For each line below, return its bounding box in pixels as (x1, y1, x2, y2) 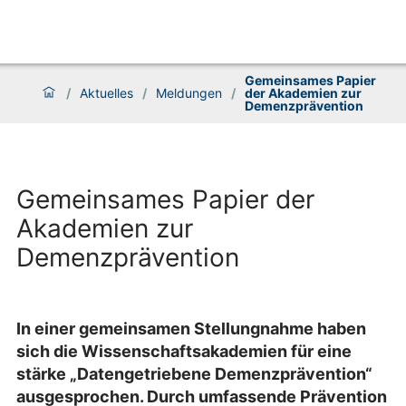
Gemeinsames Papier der (16, 184, 314, 216)
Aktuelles (80, 85, 133, 101)
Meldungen (156, 85, 222, 101)
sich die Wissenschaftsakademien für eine (16, 342, 352, 362)
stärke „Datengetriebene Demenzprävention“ (16, 364, 372, 384)
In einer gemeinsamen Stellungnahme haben (16, 319, 366, 339)
